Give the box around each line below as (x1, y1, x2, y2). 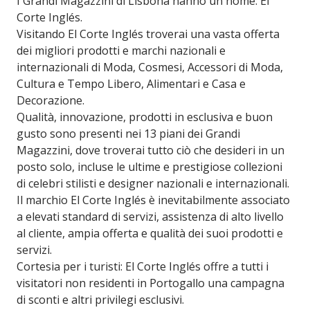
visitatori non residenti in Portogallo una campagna (17, 275, 284, 291)
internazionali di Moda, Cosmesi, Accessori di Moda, (17, 60, 283, 75)
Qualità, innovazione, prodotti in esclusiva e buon (17, 109, 273, 125)
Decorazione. (17, 93, 84, 109)
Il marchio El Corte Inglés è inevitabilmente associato (17, 192, 290, 208)
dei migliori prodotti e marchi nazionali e (17, 43, 226, 59)
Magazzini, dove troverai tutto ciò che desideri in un (17, 143, 284, 158)
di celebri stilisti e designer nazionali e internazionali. (17, 176, 289, 192)
